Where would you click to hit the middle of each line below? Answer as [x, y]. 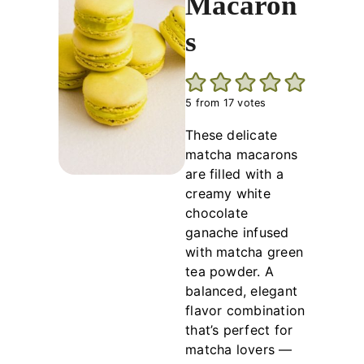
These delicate [232, 135]
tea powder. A [230, 272]
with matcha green [245, 252]
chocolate [217, 213]
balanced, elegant [242, 291]
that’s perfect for [239, 330]
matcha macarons [242, 155]
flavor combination [245, 311]
